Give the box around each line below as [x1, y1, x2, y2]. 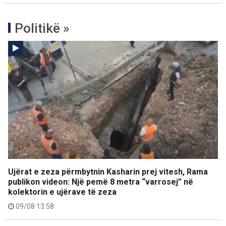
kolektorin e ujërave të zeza [8, 187, 117, 197]
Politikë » [15, 21, 70, 36]
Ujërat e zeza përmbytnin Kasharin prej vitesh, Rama [8, 167, 208, 177]
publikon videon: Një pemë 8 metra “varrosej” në [8, 177, 193, 187]
